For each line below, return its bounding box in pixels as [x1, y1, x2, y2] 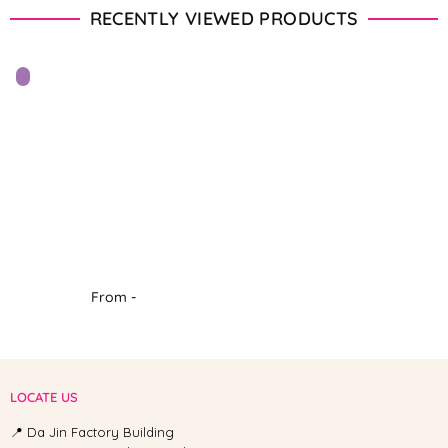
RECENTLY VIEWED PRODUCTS [89, 6, 359, 30]
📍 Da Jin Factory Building [10, 424, 174, 440]
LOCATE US [10, 389, 78, 405]
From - [90, 288, 136, 306]
